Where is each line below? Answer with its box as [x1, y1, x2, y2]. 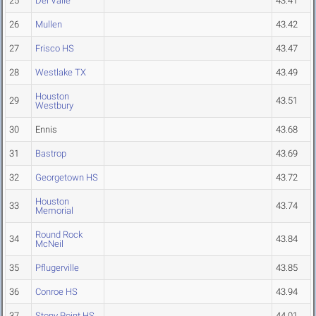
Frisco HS [35, 43, 74, 54]
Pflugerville [35, 262, 79, 274]
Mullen [35, 19, 62, 30]
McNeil [35, 238, 63, 250]
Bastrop [35, 148, 66, 159]
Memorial [35, 205, 73, 217]
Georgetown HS [35, 172, 98, 183]
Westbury [35, 100, 73, 111]
